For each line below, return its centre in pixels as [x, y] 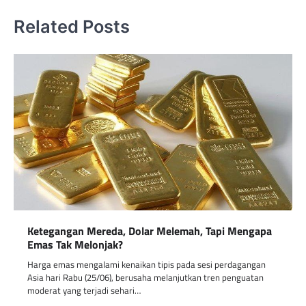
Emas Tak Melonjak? [75, 245]
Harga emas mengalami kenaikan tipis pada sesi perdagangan [147, 265]
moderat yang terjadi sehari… [84, 291]
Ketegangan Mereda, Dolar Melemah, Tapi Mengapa [150, 231]
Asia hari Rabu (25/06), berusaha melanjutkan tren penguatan [145, 278]
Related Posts [72, 26]
